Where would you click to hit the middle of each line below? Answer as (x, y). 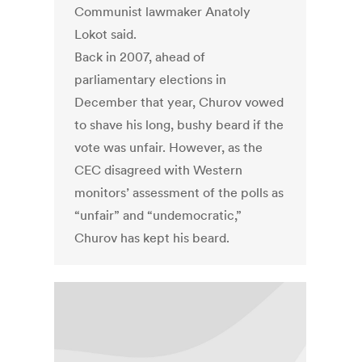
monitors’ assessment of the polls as (179, 193)
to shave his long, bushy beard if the (179, 125)
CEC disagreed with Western (159, 170)
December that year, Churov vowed (179, 102)
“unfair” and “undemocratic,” (158, 215)
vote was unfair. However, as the (169, 147)
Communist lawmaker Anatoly (163, 12)
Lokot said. (106, 34)
